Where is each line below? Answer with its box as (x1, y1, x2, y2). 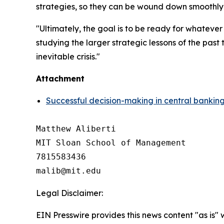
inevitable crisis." (36, 51, 100, 62)
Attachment (36, 73, 84, 84)
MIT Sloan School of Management (36, 138, 186, 148)
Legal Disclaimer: (36, 188, 103, 198)
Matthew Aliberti (36, 124, 116, 134)
